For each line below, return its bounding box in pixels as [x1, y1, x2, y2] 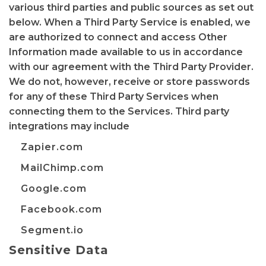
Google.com [21, 183, 87, 194]
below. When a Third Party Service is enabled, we [9, 17, 251, 28]
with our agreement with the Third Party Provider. [9, 61, 254, 72]
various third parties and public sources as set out [9, 2, 254, 13]
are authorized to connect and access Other [9, 31, 227, 43]
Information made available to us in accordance [9, 46, 243, 58]
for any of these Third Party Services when [9, 91, 218, 102]
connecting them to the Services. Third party [9, 106, 229, 117]
